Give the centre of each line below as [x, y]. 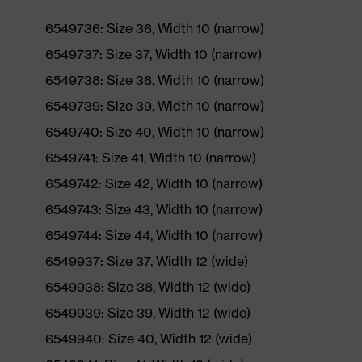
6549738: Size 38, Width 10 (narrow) [155, 80]
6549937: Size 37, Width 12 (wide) [147, 261]
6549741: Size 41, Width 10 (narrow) [151, 158]
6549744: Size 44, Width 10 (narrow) [154, 235]
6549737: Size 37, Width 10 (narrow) [154, 54]
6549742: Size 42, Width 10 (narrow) [154, 183]
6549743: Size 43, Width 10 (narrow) [154, 209]
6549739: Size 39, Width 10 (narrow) [155, 106]
